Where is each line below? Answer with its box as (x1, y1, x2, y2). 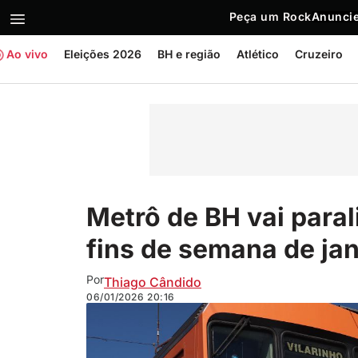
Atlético (237, 47, 279, 61)
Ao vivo (6, 47, 48, 61)
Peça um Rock (229, 10, 312, 23)
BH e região (157, 47, 221, 61)
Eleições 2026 (64, 47, 141, 61)
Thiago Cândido (104, 273, 201, 290)
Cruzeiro (295, 47, 343, 61)
